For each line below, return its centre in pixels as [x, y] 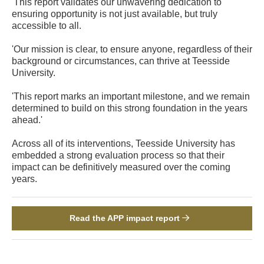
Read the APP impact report [126, 218]
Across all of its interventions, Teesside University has [123, 143]
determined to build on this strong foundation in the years [130, 108]
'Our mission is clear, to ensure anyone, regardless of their [132, 49]
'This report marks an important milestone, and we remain [131, 96]
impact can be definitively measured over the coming [121, 167]
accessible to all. [47, 25]
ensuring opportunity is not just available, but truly [115, 14]
